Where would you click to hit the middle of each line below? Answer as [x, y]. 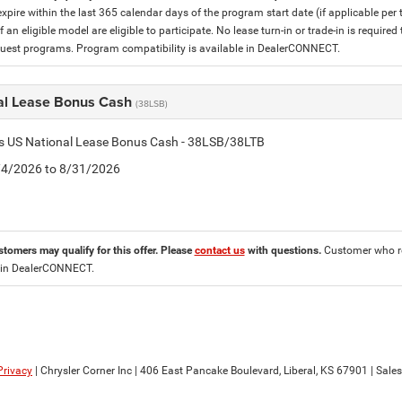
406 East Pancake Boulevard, [209, 371]
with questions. [284, 250]
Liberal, [299, 371]
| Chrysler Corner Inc [82, 371]
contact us [219, 250]
